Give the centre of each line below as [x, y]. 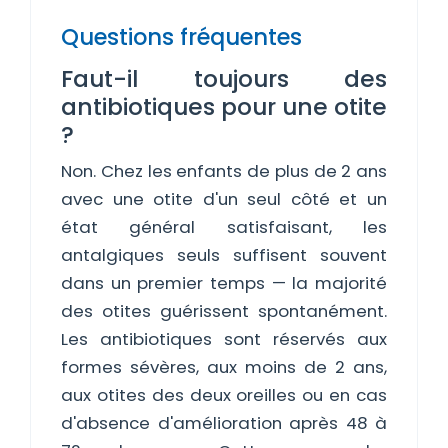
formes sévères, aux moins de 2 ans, [224, 367]
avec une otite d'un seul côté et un [224, 199]
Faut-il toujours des [224, 78]
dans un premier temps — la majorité [224, 283]
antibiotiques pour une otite [224, 106]
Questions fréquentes [181, 37]
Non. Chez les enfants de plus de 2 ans [224, 171]
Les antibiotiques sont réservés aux [224, 339]
